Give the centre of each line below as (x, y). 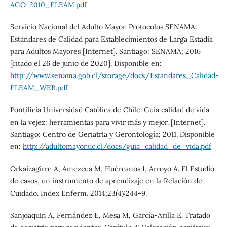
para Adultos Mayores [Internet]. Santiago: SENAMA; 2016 (105, 51)
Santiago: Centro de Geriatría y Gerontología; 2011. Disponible (112, 135)
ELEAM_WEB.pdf (39, 88)
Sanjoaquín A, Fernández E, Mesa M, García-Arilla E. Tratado (110, 216)
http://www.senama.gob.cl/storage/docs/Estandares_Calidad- (114, 76)
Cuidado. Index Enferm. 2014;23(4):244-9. (78, 193)
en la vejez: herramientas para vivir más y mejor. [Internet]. (107, 122)
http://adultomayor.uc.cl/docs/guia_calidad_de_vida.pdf (117, 147)
